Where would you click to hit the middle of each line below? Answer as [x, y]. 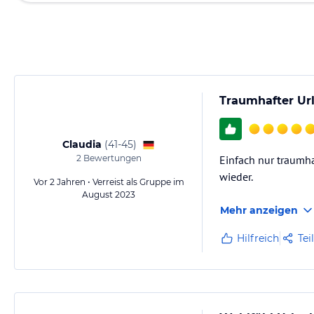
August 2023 [109, 194]
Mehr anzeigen [259, 210]
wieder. [236, 177]
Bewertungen [111, 158]
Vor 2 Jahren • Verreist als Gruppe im [109, 182]
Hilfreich [258, 238]
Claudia [82, 144]
